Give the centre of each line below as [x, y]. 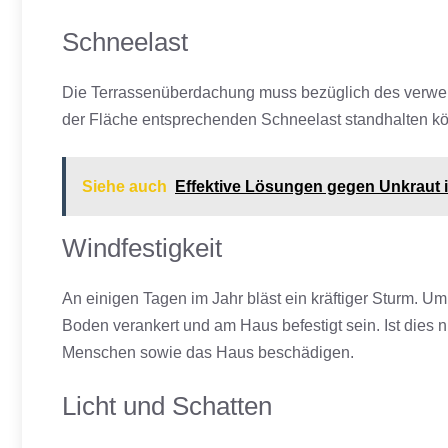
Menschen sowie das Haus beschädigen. [208, 352]
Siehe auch [124, 186]
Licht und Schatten [167, 406]
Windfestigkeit [142, 248]
